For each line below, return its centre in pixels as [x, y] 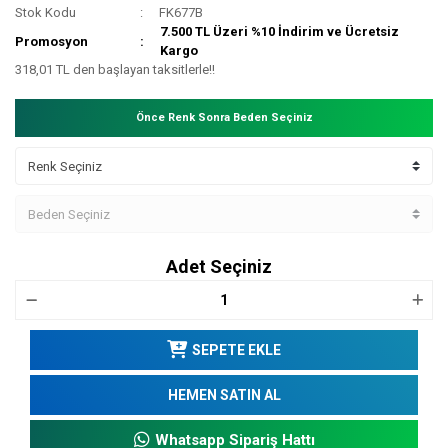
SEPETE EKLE [236, 349]
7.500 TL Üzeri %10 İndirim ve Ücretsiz [280, 32]
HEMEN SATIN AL [224, 394]
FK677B [181, 13]
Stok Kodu [45, 13]
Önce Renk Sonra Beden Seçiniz [224, 118]
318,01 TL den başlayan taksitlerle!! [115, 70]
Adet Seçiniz [219, 267]
